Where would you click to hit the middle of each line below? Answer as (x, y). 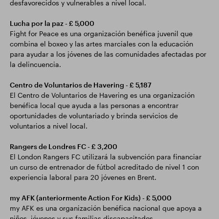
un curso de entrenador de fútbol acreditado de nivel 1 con (104, 167)
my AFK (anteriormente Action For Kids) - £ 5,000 (91, 198)
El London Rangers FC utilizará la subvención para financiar (106, 157)
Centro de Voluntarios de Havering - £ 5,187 (81, 85)
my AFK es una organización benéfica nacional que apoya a (106, 208)
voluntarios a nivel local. (49, 126)
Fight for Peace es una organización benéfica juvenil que (101, 33)
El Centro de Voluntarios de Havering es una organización (102, 95)
